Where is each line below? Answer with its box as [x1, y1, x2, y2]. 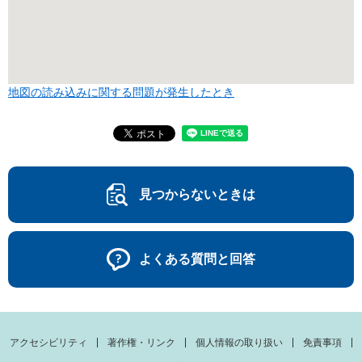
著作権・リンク [107, 337, 175, 348]
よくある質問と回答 [139, 252, 255, 266]
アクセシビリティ [10, 337, 87, 348]
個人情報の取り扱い [196, 337, 283, 348]
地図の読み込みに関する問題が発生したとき [8, 86, 234, 99]
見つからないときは [139, 187, 255, 201]
